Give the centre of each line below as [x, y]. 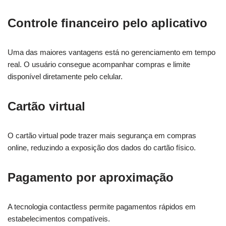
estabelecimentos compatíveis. [59, 218]
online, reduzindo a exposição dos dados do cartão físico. [102, 147]
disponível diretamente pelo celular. [65, 76]
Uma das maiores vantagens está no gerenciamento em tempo [111, 52]
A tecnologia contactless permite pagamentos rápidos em [102, 206]
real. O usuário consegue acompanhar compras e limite [99, 64]
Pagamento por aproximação [91, 177]
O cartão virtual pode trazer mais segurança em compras [102, 135]
